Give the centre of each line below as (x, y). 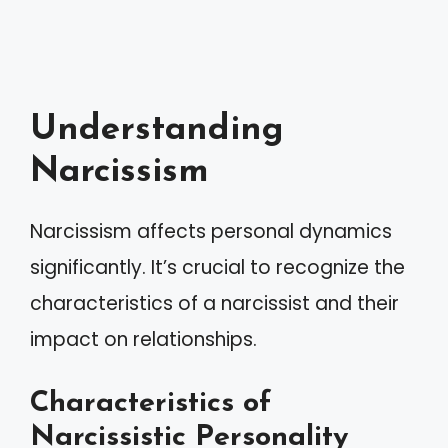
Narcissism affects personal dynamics (211, 231)
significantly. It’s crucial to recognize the (217, 267)
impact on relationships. (143, 339)
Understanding (157, 130)
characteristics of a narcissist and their (214, 303)
